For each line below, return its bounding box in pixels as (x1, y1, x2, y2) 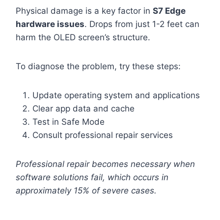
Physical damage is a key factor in (16, 6, 153, 16)
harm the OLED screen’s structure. (16, 32, 150, 43)
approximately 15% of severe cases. (16, 186, 157, 196)
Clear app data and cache (32, 104, 135, 114)
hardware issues (16, 19, 84, 29)
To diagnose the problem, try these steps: (16, 61, 181, 72)
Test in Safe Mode (32, 117, 105, 127)
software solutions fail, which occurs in (16, 172, 168, 183)
